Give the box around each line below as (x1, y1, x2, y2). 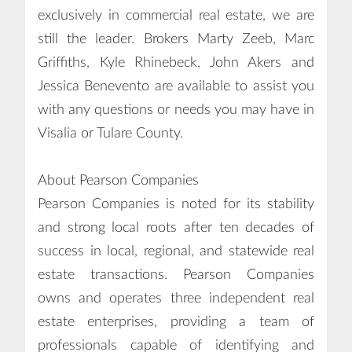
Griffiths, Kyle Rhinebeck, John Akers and (38, 55, 314, 70)
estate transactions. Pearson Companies (38, 267, 314, 282)
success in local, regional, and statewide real (38, 244, 314, 258)
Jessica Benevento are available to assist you (38, 79, 314, 93)
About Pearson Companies (38, 173, 199, 188)
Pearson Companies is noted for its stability (38, 196, 314, 211)
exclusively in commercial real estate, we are (38, 8, 314, 23)
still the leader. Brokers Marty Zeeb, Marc (38, 31, 314, 46)
